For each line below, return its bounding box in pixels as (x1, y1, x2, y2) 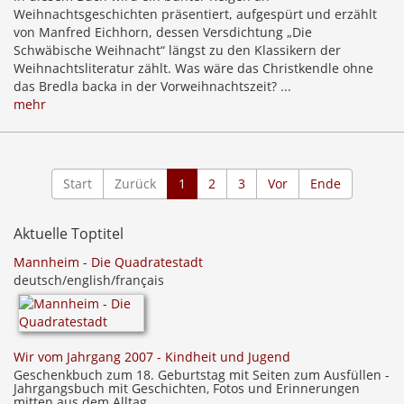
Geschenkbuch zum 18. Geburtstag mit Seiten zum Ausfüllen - (14, 366, 390, 384)
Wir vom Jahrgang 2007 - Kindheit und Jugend (14, 348, 290, 366)
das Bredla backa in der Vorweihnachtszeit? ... (14, 78, 291, 96)
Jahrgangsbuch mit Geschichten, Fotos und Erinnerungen (14, 380, 360, 398)
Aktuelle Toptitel (14, 224, 124, 244)
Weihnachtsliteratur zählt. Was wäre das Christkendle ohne (14, 60, 373, 78)
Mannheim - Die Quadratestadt (14, 253, 203, 271)
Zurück (115, 175, 156, 193)
